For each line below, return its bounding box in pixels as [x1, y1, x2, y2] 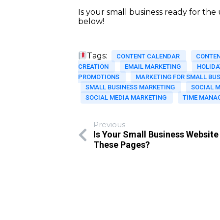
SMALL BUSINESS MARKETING [85, 83, 177, 91]
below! [78, 17, 105, 27]
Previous [93, 120, 126, 130]
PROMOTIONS [78, 73, 121, 81]
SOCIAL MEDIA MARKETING [85, 94, 168, 102]
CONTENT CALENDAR [116, 53, 182, 60]
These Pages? [93, 139, 150, 150]
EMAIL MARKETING [125, 63, 183, 71]
